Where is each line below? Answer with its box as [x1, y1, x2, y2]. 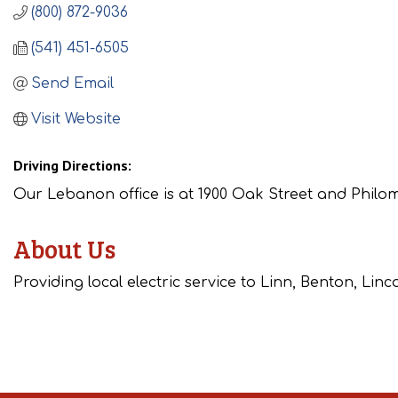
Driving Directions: [13, 155, 131, 174]
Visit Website [31, 110, 121, 127]
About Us [13, 231, 115, 266]
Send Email [31, 75, 114, 92]
